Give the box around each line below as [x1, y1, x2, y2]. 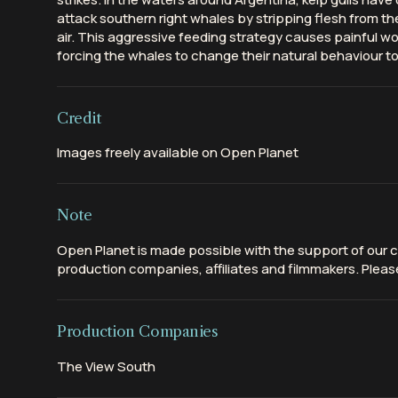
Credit [57, 108, 101, 127]
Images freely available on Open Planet [57, 143, 298, 163]
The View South [57, 356, 155, 376]
